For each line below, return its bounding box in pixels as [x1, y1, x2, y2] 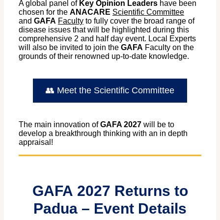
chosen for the [19, 7, 70, 16]
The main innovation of [19, 120, 100, 129]
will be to [141, 120, 174, 129]
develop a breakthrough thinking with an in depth [19, 129, 188, 137]
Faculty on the [143, 43, 194, 52]
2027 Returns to [73, 182, 188, 199]
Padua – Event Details [33, 200, 187, 217]
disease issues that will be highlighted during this [19, 25, 189, 34]
